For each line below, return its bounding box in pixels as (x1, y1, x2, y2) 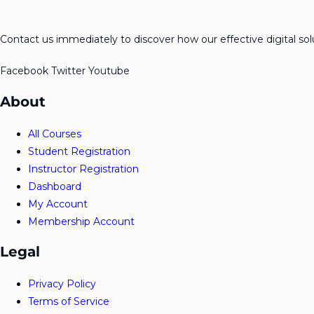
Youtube (88, 64, 130, 77)
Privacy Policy (28, 278, 96, 291)
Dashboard (28, 179, 81, 193)
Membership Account (28, 214, 135, 228)
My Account (28, 197, 88, 210)
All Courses (28, 127, 81, 140)
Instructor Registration (28, 162, 139, 175)
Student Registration (28, 144, 130, 158)
